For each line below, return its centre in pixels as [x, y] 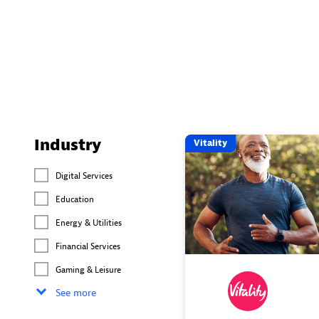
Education [75, 199]
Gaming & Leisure [88, 270]
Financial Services [88, 246]
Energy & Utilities [89, 223]
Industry [68, 145]
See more [76, 293]
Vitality [211, 143]
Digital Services [84, 176]
